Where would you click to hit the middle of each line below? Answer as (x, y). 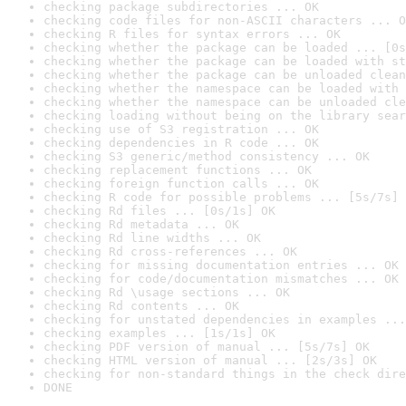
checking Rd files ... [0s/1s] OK (159, 211)
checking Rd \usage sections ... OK (167, 292)
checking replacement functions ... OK (178, 170)
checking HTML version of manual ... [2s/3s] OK (210, 360)
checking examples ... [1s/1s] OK (159, 333)
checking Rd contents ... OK (141, 306)
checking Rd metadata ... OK (141, 224)
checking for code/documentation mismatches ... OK (221, 279)
